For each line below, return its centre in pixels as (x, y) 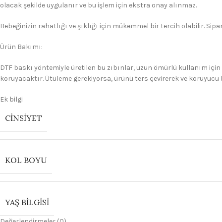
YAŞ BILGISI (27, 202)
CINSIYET (24, 118)
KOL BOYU (26, 160)
